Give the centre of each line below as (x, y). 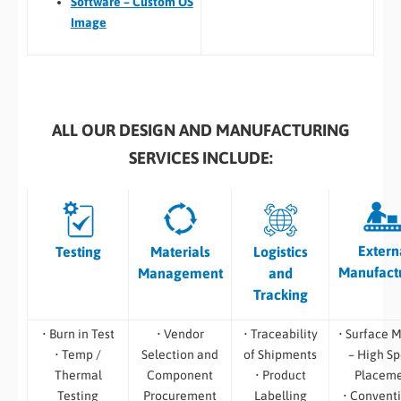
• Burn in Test (78, 333)
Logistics (280, 251)
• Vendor (180, 333)
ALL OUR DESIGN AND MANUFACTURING (200, 130)
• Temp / (78, 354)
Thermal (78, 375)
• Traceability (280, 333)
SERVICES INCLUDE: (200, 158)
